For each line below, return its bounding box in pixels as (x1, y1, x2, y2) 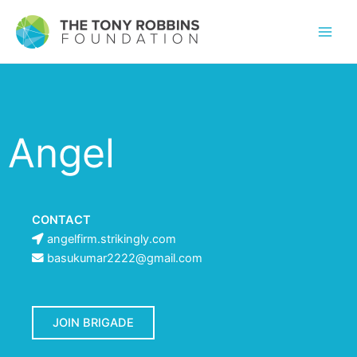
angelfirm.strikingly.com (47, 232, 176, 246)
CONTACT (32, 213, 91, 227)
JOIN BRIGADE (53, 316, 134, 330)
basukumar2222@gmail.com (47, 251, 202, 265)
